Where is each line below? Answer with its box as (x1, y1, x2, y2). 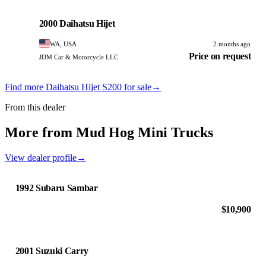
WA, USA (50, 40, 77, 47)
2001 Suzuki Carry (15, 245, 89, 256)
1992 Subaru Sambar (15, 182, 98, 193)
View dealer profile (5, 152, 77, 163)
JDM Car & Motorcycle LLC (39, 53, 118, 61)
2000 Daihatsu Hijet (39, 18, 115, 29)
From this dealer (5, 102, 65, 113)
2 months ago (213, 40, 251, 48)
